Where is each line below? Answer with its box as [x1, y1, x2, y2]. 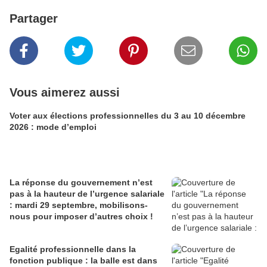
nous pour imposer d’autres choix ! [10, 212, 153, 221]
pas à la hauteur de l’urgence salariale [10, 189, 164, 198]
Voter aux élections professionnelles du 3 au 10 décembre [10, 111, 246, 120]
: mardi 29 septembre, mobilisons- [10, 200, 148, 210]
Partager [10, 12, 58, 25]
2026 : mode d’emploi [10, 122, 97, 132]
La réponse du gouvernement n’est [10, 178, 153, 187]
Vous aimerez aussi [10, 86, 120, 99]
